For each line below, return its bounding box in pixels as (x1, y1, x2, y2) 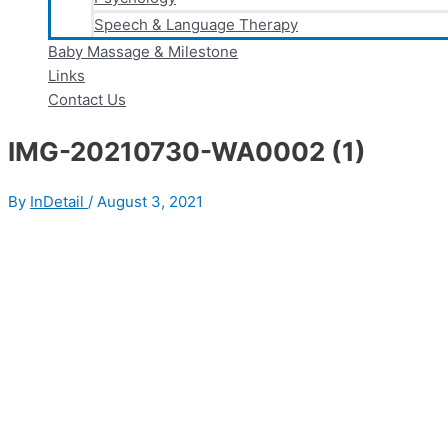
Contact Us (48, 90, 126, 109)
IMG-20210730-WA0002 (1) (8, 135, 366, 167)
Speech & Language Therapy (94, 15, 298, 34)
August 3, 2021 (97, 192, 203, 212)
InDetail (30, 192, 88, 212)
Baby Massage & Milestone (48, 42, 238, 61)
